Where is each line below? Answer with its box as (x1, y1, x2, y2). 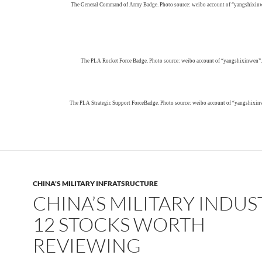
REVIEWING (33, 233, 141, 257)
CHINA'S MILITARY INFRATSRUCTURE (33, 179, 158, 188)
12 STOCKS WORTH (33, 212, 205, 236)
